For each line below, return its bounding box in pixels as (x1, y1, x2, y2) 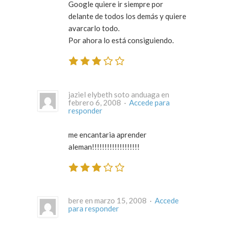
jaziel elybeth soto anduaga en (68, 89, 169, 99)
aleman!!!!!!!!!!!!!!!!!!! (68, 142, 140, 151)
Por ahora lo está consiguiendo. (68, 36, 174, 45)
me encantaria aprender (68, 130, 147, 139)
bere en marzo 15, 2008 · (148, 196, 155, 205)
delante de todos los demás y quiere (68, 12, 186, 21)
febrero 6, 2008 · (123, 97, 129, 107)
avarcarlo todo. (68, 24, 120, 33)
